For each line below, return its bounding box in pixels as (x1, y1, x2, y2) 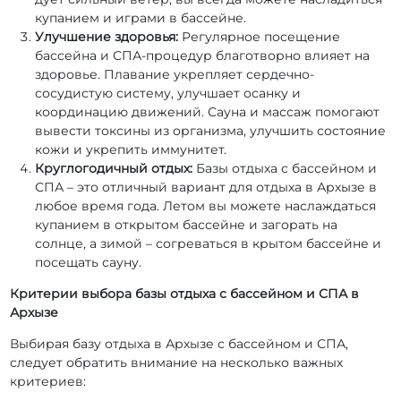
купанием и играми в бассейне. (35, 10, 247, 27)
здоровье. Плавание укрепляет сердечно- (35, 66, 315, 83)
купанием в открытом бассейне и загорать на (35, 217, 338, 234)
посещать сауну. (35, 254, 142, 271)
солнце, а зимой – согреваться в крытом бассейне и (35, 235, 382, 252)
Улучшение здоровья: (35, 29, 179, 46)
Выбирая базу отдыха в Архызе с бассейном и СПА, (10, 336, 349, 353)
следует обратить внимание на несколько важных (10, 354, 344, 371)
